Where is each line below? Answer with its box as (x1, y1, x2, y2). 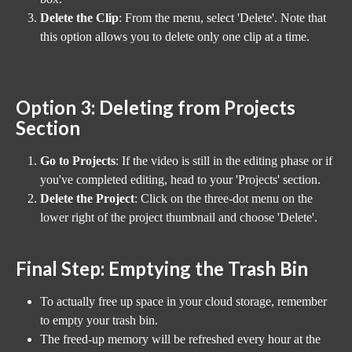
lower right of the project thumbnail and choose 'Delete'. (40, 210, 317, 224)
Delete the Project (40, 191, 134, 205)
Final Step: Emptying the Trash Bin (16, 256, 308, 280)
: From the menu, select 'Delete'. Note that (119, 11, 329, 25)
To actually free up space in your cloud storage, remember (40, 294, 330, 308)
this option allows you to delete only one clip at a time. (40, 30, 310, 44)
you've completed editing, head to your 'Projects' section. (40, 172, 321, 186)
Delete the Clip (40, 11, 119, 25)
